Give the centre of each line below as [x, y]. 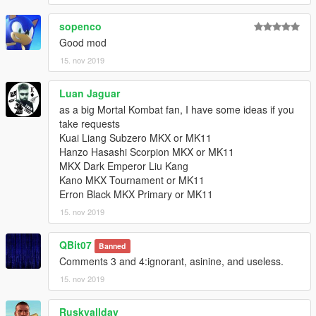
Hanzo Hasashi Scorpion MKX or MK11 [147, 151]
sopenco [80, 26]
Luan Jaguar [90, 93]
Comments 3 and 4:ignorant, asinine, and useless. [171, 261]
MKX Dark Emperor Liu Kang [124, 165]
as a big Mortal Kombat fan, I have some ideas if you [177, 109]
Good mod [83, 42]
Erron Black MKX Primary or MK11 [136, 194]
